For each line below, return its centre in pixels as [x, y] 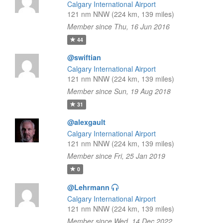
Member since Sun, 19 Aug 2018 [119, 91]
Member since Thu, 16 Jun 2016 [118, 26]
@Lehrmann [88, 187]
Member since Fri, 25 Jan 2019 [116, 156]
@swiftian [84, 57]
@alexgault [86, 122]
